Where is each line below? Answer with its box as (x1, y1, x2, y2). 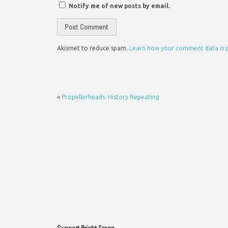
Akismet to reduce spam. (57, 44, 129, 51)
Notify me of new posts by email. (69, 2, 170, 9)
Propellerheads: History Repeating (62, 93, 159, 100)
